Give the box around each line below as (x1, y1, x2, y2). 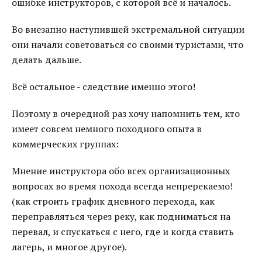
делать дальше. (12, 53, 81, 66)
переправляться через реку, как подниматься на (12, 210, 230, 223)
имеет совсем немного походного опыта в (12, 122, 202, 135)
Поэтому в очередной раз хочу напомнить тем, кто (12, 107, 240, 120)
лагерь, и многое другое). (12, 240, 127, 253)
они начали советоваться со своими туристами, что (12, 38, 243, 51)
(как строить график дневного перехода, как (12, 195, 215, 208)
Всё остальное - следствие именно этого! (12, 80, 195, 93)
